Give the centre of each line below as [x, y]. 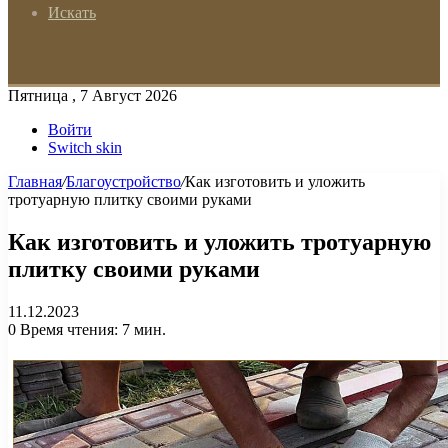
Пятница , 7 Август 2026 [92, 95]
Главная [35, 181]
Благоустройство [123, 181]
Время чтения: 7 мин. [91, 329]
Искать [72, 12]
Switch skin [85, 147]
